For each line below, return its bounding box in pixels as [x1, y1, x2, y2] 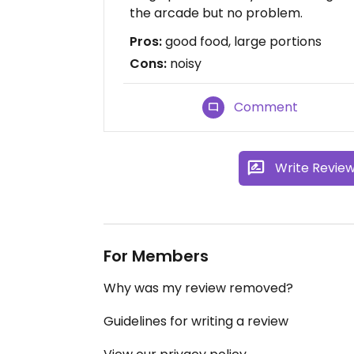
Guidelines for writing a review [104, 312, 288, 330]
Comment [234, 98, 299, 116]
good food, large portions [162, 32, 322, 51]
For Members [104, 245, 209, 267]
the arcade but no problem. [130, 4, 303, 22]
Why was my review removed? [104, 279, 293, 297]
